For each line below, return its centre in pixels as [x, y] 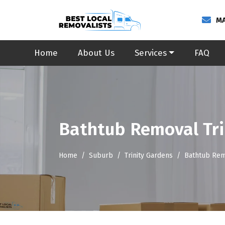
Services [151, 53]
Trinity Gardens [149, 155]
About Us [96, 53]
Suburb [101, 155]
